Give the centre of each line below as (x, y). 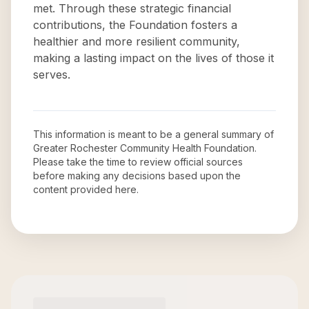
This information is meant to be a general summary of (153, 134)
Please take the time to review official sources (138, 162)
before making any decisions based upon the (137, 176)
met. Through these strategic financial (132, 8)
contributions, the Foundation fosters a (135, 25)
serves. (52, 74)
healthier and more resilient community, (137, 41)
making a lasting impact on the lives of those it (153, 58)
